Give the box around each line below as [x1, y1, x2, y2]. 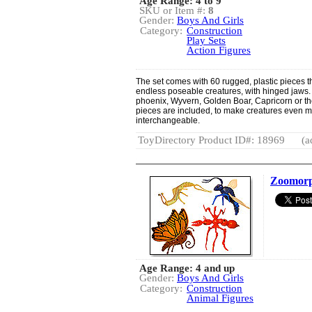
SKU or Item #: [139, 5, 208, 16]
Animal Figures [187, 292, 253, 304]
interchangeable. [136, 116, 200, 125]
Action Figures [187, 45, 251, 56]
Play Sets [187, 35, 226, 46]
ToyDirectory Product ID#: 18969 [138, 134, 285, 146]
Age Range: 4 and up [139, 263, 235, 274]
